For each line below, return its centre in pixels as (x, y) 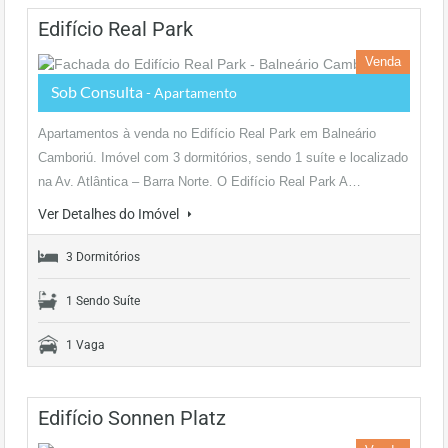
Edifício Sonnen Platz (132, 418)
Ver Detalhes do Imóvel (110, 214)
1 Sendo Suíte (103, 301)
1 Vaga (85, 345)
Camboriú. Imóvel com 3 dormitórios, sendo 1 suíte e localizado (223, 157)
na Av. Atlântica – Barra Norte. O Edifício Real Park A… (199, 181)
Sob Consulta (98, 91)
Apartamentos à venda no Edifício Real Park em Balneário (207, 133)
